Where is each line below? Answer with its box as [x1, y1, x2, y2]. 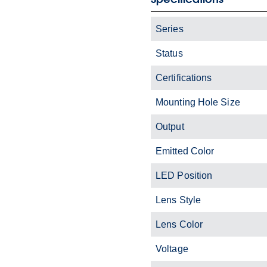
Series [156, 23, 184, 34]
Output [156, 121, 184, 132]
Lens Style [156, 194, 201, 205]
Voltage [156, 243, 188, 254]
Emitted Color [156, 145, 215, 156]
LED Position [156, 170, 213, 181]
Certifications [156, 72, 212, 83]
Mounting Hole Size [156, 97, 240, 107]
